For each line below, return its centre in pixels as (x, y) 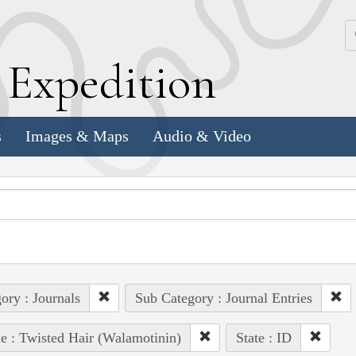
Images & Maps (77, 136)
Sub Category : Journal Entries (223, 298)
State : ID (263, 337)
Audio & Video (202, 136)
